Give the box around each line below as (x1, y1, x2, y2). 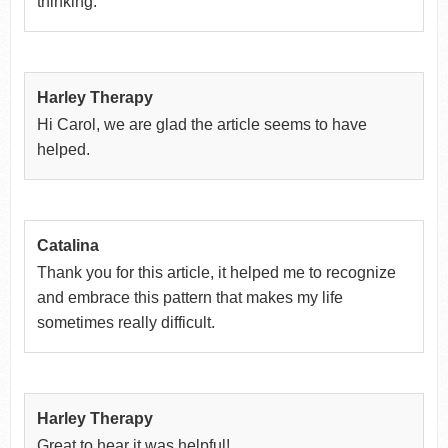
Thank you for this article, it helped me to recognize (36, 263, 396, 281)
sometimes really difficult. (36, 313, 215, 331)
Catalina (36, 236, 99, 254)
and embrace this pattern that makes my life (36, 288, 343, 306)
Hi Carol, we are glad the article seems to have (36, 115, 367, 133)
